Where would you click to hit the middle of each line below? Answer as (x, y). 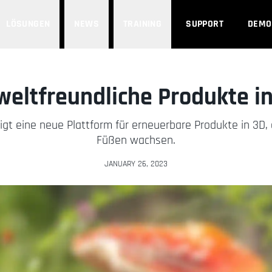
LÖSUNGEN (28, 24)
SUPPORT (205, 24)
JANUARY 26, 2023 (136, 164)
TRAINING (142, 24)
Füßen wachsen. (136, 140)
